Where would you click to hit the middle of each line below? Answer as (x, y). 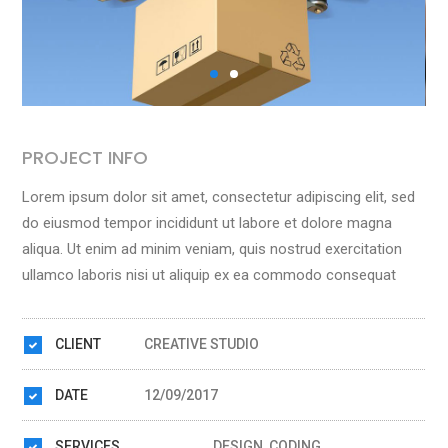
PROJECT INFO (85, 158)
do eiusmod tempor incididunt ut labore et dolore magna (207, 223)
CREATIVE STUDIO (202, 344)
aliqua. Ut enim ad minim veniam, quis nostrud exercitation (212, 249)
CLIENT (77, 344)
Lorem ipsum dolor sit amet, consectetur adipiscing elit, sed (219, 197)
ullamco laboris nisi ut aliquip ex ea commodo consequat (209, 275)
